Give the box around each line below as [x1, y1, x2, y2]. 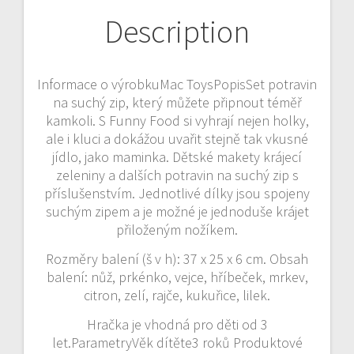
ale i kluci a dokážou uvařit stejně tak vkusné [46, 129, 308, 148]
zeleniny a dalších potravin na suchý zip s [55, 165, 299, 184]
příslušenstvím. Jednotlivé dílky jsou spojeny [44, 183, 310, 202]
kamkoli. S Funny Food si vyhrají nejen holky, [45, 111, 309, 130]
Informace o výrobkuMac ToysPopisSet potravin [37, 74, 317, 93]
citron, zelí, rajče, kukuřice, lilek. [84, 285, 270, 304]
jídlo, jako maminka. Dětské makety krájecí [52, 147, 302, 166]
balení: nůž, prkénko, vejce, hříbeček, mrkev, [46, 267, 308, 286]
